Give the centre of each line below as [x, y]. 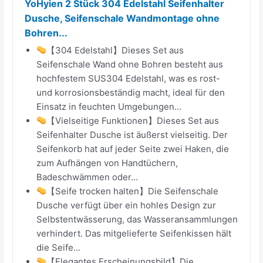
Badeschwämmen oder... [87, 177]
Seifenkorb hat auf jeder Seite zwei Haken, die [133, 149]
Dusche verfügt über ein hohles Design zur [127, 205]
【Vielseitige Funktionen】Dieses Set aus [133, 120]
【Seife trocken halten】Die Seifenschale [133, 191]
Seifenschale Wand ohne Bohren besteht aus [130, 64]
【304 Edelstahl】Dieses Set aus [115, 50]
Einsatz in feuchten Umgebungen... [109, 106]
